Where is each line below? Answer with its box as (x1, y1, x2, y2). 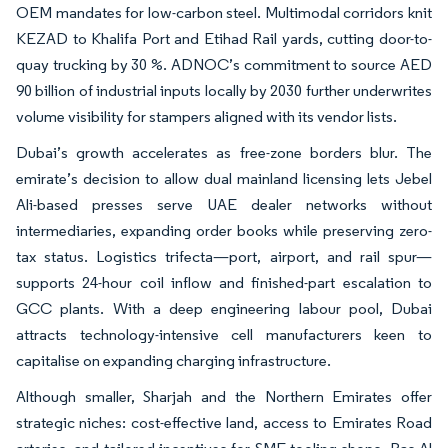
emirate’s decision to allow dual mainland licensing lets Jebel (16, 168, 432, 188)
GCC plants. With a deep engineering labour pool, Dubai (16, 298, 432, 318)
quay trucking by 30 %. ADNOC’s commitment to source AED (16, 54, 432, 74)
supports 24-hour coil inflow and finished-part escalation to (16, 272, 432, 292)
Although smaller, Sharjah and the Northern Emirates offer (16, 386, 432, 406)
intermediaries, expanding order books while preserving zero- (16, 220, 432, 240)
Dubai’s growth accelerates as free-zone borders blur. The (16, 142, 432, 162)
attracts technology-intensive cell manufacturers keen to (16, 324, 432, 344)
